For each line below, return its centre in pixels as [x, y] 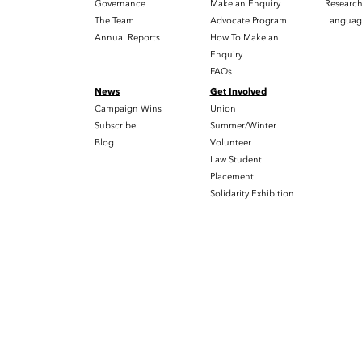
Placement [232, 176]
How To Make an [244, 37]
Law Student [236, 159]
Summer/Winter [243, 125]
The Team [114, 20]
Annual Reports [127, 37]
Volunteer [230, 142]
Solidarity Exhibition [252, 193]
